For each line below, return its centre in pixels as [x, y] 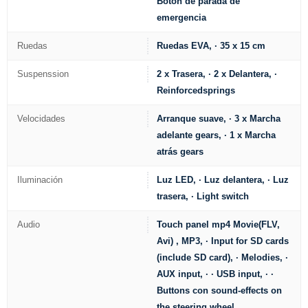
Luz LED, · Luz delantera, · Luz [223, 179]
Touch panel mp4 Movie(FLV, [219, 224]
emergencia [182, 17]
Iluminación [40, 179]
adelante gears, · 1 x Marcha [217, 135]
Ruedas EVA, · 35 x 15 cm [211, 45]
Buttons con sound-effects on [220, 290]
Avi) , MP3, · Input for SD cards [223, 241]
